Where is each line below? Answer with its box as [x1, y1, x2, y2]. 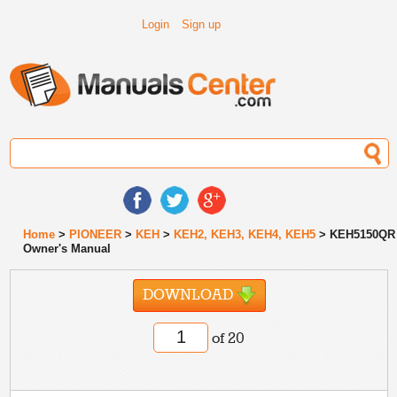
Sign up [182, 18, 222, 31]
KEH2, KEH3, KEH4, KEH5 [174, 228, 316, 241]
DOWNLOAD [142, 286, 237, 305]
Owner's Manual [23, 242, 112, 255]
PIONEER [69, 228, 122, 241]
